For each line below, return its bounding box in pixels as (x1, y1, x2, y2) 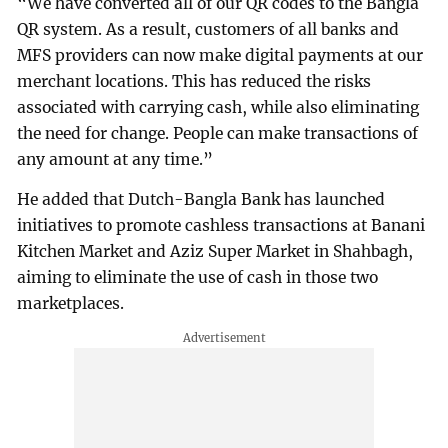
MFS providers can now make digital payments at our (17, 46, 424, 66)
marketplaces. (17, 294, 125, 314)
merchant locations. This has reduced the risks (17, 72, 372, 92)
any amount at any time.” (17, 150, 214, 170)
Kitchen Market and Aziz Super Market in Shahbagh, (17, 242, 414, 262)
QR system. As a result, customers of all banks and (17, 20, 400, 40)
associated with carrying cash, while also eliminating (17, 98, 420, 118)
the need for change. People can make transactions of (17, 124, 419, 144)
